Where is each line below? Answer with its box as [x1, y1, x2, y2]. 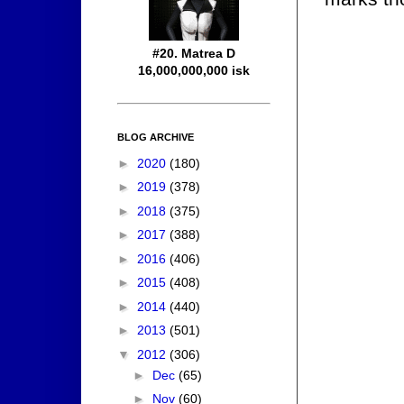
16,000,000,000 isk [138, 63, 250, 78]
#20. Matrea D [152, 46, 235, 61]
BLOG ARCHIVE [117, 132, 194, 143]
